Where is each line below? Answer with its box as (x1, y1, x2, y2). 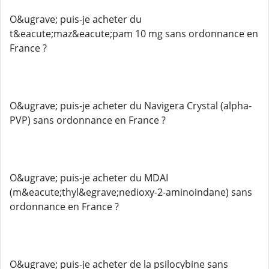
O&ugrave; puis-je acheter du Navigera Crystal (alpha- (10, 99, 252, 112)
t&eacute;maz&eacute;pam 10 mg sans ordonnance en (10, 27, 258, 40)
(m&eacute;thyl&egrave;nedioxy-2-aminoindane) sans (10, 186, 252, 199)
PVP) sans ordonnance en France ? (10, 113, 166, 127)
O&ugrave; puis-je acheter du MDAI (10, 171, 168, 184)
